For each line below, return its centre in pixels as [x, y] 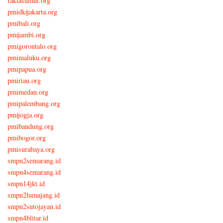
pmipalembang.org [34, 103]
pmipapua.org [27, 69]
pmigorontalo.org [32, 46]
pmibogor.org [27, 137]
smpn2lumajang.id [34, 195]
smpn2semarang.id [34, 160]
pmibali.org [24, 23]
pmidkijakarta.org [32, 11]
